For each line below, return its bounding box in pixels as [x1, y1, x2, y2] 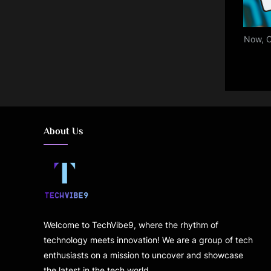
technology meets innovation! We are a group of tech [44, 234, 253, 245]
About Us [44, 125, 83, 136]
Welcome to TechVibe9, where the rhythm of [44, 219, 218, 230]
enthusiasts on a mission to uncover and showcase [44, 249, 243, 260]
